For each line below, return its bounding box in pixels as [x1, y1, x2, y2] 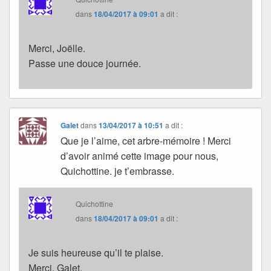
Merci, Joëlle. [28, 41, 85, 55]
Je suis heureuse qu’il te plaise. [28, 245, 163, 260]
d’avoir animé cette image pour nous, [60, 148, 219, 163]
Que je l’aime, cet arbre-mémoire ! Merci [60, 133, 232, 148]
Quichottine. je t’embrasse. [60, 163, 175, 178]
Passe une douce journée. [28, 56, 141, 70]
